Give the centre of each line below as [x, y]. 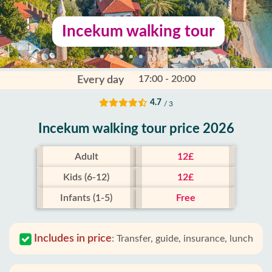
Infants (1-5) [87, 198]
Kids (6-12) [87, 177]
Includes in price [73, 239]
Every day [100, 80]
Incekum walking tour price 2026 [136, 129]
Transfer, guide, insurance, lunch [185, 239]
